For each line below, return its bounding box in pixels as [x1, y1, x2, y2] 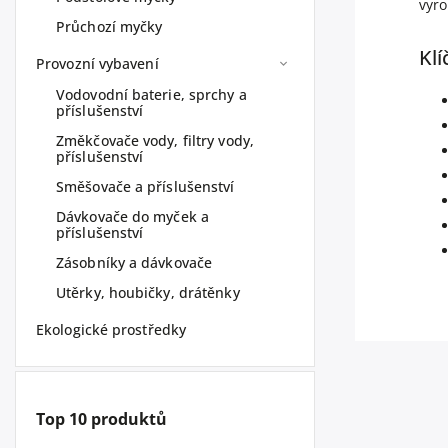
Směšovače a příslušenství [56, 177, 235, 196]
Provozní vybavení [36, 54, 159, 73]
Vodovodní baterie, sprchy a [56, 85, 247, 104]
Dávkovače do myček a [56, 207, 209, 226]
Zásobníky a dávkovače [56, 253, 213, 272]
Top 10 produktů [36, 408, 167, 431]
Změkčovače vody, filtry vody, [56, 131, 254, 150]
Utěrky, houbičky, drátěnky [56, 283, 240, 302]
